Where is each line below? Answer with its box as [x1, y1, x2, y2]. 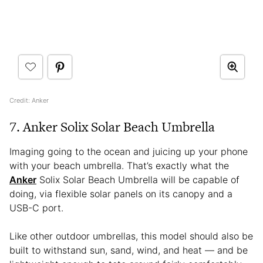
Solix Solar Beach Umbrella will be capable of [36, 173, 240, 186]
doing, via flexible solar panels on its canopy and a [9, 187, 232, 200]
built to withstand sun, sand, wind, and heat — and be [9, 244, 248, 256]
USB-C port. [9, 201, 66, 214]
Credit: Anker [9, 96, 49, 104]
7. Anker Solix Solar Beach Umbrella [9, 117, 215, 136]
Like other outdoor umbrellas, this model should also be [9, 230, 253, 242]
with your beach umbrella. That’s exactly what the [9, 159, 229, 171]
